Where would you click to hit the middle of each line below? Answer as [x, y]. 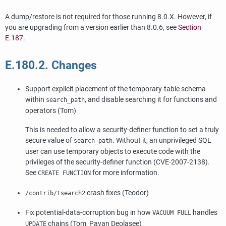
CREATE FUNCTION [64, 173]
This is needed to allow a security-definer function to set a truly [122, 130]
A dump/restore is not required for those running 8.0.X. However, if [108, 17]
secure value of [49, 141]
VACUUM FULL [172, 213]
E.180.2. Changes [51, 66]
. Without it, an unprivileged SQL [162, 141]
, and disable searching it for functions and [151, 100]
